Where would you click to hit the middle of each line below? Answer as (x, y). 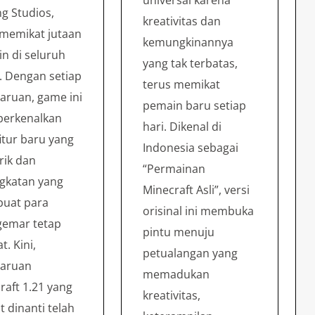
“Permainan (174, 169)
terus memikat (182, 85)
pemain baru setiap (195, 106)
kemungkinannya (188, 43)
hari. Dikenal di (182, 127)
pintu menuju (179, 232)
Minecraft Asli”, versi (197, 190)
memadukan (176, 275)
